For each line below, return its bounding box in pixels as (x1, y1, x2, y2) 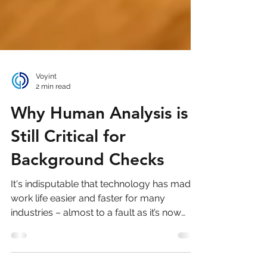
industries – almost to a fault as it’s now (11, 228, 181, 240)
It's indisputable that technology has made (11, 200, 196, 211)
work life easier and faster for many (11, 214, 165, 225)
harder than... (11, 243, 67, 254)
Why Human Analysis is (11, 124, 188, 144)
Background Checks (11, 170, 164, 191)
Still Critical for (11, 147, 126, 167)
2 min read (36, 103, 70, 112)
